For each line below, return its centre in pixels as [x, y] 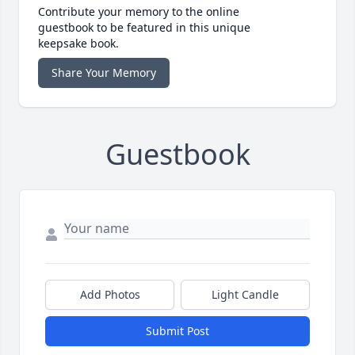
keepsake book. [78, 44]
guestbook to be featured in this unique [144, 28]
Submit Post [177, 331]
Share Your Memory [104, 73]
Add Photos [110, 295]
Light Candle [245, 295]
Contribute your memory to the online [139, 12]
